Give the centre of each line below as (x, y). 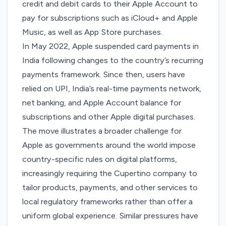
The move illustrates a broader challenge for (102, 131)
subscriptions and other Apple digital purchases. (109, 117)
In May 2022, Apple (59, 46)
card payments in (167, 46)
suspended (115, 46)
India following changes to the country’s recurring (113, 61)
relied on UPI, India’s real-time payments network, (112, 89)
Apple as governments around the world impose (109, 145)
